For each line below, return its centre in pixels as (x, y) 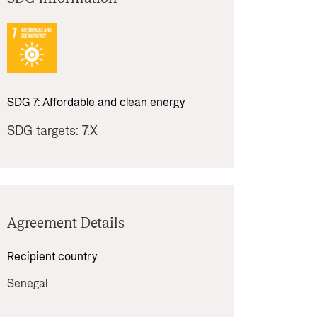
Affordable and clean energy (114, 103)
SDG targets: (45, 131)
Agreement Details (66, 224)
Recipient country (53, 257)
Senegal (27, 284)
